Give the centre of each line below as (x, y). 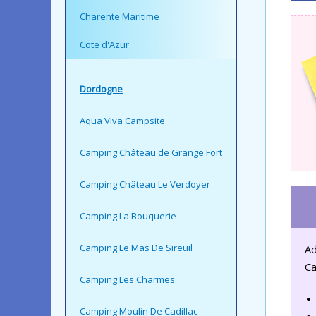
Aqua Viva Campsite (122, 120)
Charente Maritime (120, 16)
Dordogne (101, 89)
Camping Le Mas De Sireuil (136, 247)
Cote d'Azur (104, 44)
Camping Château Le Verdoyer (145, 184)
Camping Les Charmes (127, 279)
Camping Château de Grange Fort (151, 152)
